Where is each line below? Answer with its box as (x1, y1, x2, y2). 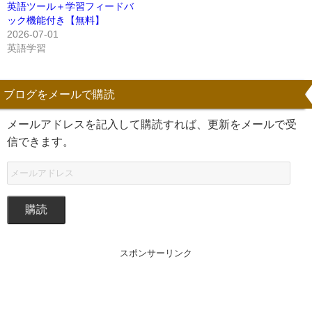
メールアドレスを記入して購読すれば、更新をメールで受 (7, 118, 297, 130)
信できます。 (7, 135, 74, 147)
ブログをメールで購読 (3, 88, 115, 100)
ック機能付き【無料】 (7, 15, 104, 25)
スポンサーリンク (120, 248, 192, 258)
